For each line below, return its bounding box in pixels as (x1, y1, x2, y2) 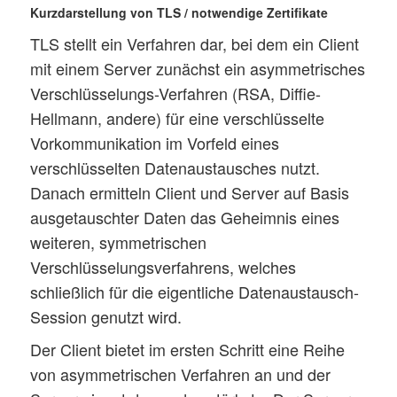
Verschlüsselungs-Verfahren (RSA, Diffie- (30, 82, 322, 105)
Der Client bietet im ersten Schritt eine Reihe (30, 338, 346, 362)
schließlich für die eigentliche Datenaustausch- (30, 280, 360, 304)
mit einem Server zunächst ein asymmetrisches (30, 57, 366, 81)
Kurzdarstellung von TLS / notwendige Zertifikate (30, 4, 329, 22)
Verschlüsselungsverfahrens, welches (30, 255, 297, 279)
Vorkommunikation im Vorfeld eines (30, 131, 280, 155)
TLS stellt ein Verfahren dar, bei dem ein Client (30, 32, 360, 56)
